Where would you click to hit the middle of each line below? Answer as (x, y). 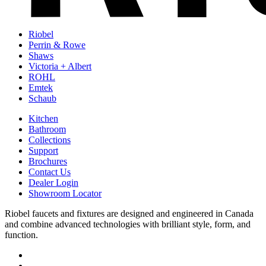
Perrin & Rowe (57, 45)
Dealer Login (53, 182)
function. (21, 235)
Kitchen (43, 118)
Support (43, 150)
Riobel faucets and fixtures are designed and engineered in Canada (129, 213)
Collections (50, 140)
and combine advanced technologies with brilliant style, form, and (128, 224)
